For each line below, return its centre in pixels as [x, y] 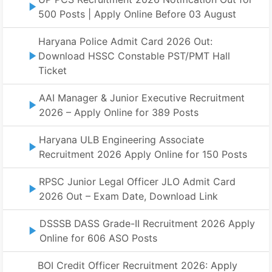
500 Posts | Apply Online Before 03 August [137, 14]
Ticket [52, 71]
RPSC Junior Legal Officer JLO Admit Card [137, 182]
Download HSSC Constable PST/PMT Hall [134, 56]
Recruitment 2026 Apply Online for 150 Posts [143, 155]
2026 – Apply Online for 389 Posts [118, 113]
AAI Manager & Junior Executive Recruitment [141, 98]
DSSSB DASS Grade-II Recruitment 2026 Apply [147, 224]
